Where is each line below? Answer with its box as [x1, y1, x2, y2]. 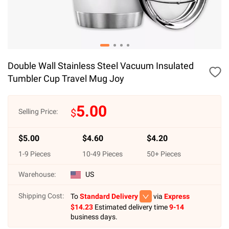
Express [164, 192, 190, 200]
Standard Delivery [80, 192, 138, 200]
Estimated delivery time [93, 203, 169, 211]
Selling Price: [18, 107, 58, 116]
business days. [71, 213, 118, 221]
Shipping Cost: [18, 192, 64, 200]
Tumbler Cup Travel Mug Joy [8, 73, 124, 84]
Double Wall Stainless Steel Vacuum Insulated [8, 60, 194, 71]
